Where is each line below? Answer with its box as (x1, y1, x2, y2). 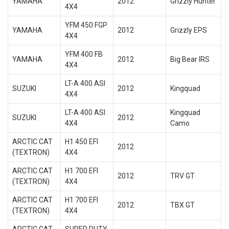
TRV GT (170, 172, 195, 180)
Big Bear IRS (170, 55, 210, 63)
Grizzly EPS (170, 26, 207, 34)
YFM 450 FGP (64, 21, 107, 29)
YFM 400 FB (64, 50, 103, 58)
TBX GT (170, 201, 195, 209)
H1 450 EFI (64, 138, 98, 146)
